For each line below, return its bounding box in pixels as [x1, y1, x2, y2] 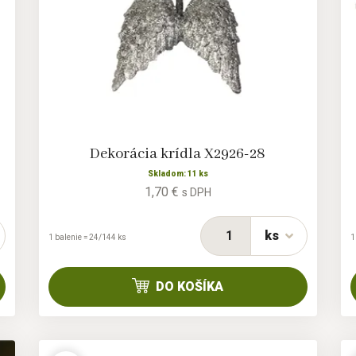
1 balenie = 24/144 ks [48, 233, 126, 242]
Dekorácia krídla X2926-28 [90, 145, 266, 164]
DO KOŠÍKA [156, 279, 224, 295]
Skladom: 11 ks [147, 169, 208, 179]
